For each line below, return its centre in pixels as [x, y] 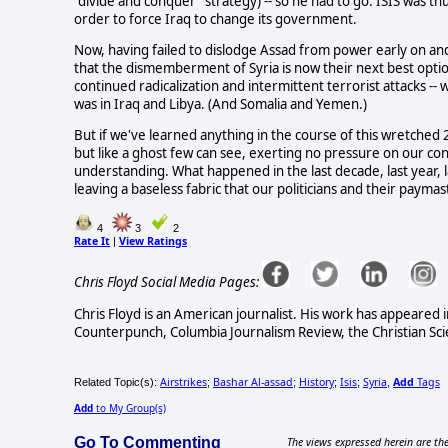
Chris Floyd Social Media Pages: [166, 282]
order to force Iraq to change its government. [215, 18]
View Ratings [153, 240]
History [316, 381]
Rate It [92, 240]
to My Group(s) [129, 407]
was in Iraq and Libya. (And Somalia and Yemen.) [220, 104]
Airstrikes [183, 381]
